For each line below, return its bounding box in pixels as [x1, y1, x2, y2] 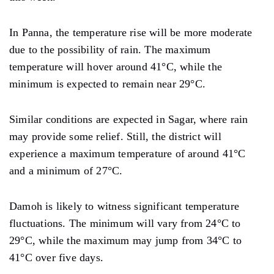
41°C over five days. [9, 251, 103, 264]
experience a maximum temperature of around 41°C [9, 147, 246, 160]
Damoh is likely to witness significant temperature [9, 199, 240, 212]
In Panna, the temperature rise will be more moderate [9, 26, 253, 39]
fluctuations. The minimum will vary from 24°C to [9, 217, 241, 229]
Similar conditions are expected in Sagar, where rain [9, 113, 248, 125]
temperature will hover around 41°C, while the [9, 60, 223, 73]
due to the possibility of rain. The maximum [9, 43, 211, 56]
